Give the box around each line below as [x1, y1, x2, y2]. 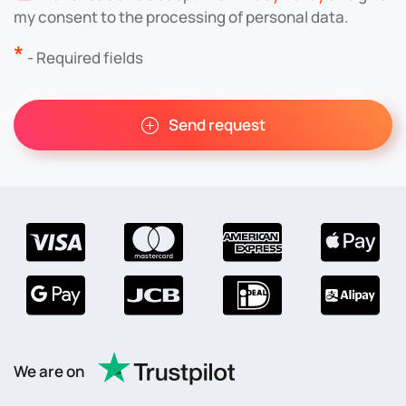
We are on [14, 361, 84, 382]
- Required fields [24, 47, 143, 68]
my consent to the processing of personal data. [14, 6, 349, 27]
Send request [168, 114, 266, 135]
